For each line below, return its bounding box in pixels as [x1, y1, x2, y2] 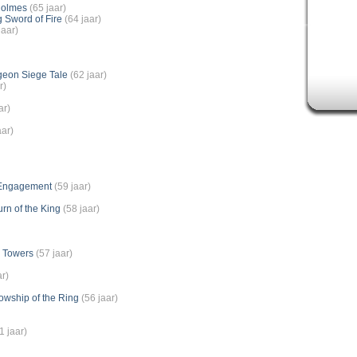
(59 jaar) [53, 181, 91, 192]
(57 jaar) [35, 248, 73, 259]
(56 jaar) [80, 292, 118, 304]
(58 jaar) [62, 203, 100, 214]
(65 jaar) [29, 2, 66, 14]
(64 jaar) [64, 14, 101, 25]
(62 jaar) [69, 69, 107, 80]
